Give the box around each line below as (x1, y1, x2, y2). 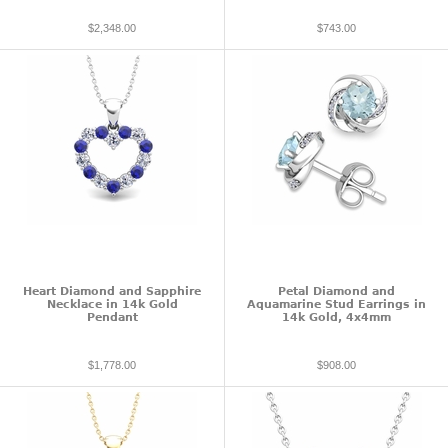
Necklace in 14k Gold (46, 298, 178, 312)
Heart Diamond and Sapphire (23, 285, 201, 299)
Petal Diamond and (278, 285, 395, 299)
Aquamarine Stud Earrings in (247, 298, 426, 312)
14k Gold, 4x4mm (282, 311, 391, 325)
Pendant (86, 311, 138, 325)
